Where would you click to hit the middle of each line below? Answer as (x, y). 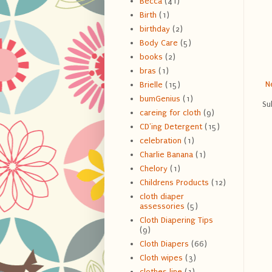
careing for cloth (170, 113)
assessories (162, 206)
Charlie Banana (166, 155)
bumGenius (160, 99)
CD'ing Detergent (171, 127)
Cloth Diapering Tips (176, 220)
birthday (155, 29)
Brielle (151, 85)
